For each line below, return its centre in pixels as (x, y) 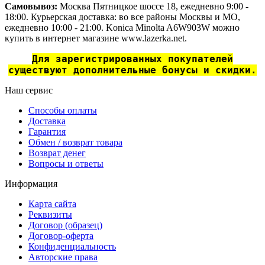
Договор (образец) (65, 225)
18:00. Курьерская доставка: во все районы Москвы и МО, (122, 17)
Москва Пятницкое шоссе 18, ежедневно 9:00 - (154, 7)
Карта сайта (52, 204)
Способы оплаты (63, 111)
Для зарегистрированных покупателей (132, 59)
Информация (31, 184)
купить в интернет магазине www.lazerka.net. (96, 38)
